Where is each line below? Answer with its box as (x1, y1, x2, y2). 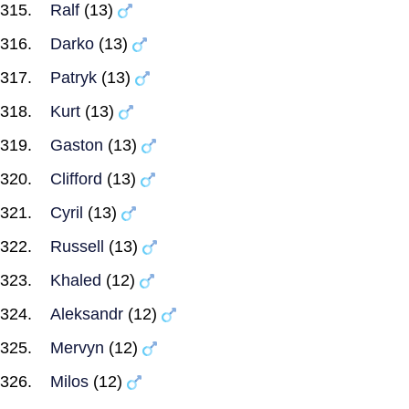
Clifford (50, 170, 102, 188)
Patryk (50, 68, 97, 87)
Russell (50, 237, 104, 256)
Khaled (50, 271, 101, 289)
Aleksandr (50, 305, 123, 323)
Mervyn (50, 339, 104, 357)
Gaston (50, 136, 103, 154)
